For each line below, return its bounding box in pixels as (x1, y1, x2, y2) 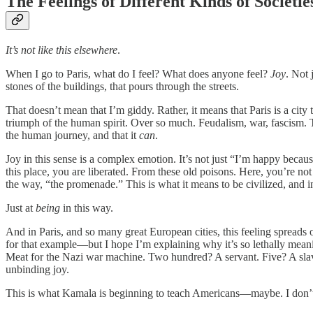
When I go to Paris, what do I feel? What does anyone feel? (6, 68, 270, 80)
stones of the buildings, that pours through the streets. (6, 80, 242, 93)
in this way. (63, 202, 113, 214)
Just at (6, 202, 36, 214)
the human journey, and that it (6, 129, 139, 142)
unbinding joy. (6, 263, 69, 276)
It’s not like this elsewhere (6, 44, 117, 57)
